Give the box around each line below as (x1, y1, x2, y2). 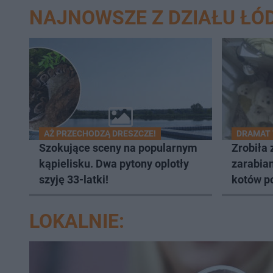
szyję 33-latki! (39, 173, 108, 186)
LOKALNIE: (29, 210, 124, 233)
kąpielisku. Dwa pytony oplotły (39, 157, 189, 170)
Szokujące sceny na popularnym (39, 141, 197, 154)
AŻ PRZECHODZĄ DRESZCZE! (44, 129, 156, 138)
